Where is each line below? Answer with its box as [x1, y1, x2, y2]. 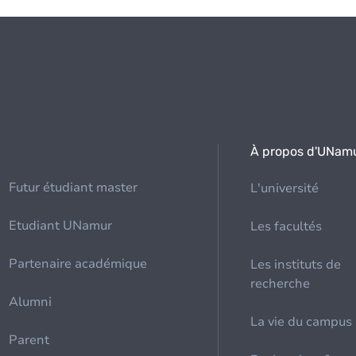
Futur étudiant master [9, 179, 138, 196]
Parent [9, 331, 50, 349]
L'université [250, 180, 319, 197]
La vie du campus [250, 313, 353, 331]
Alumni [9, 293, 52, 311]
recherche [250, 275, 311, 292]
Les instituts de [250, 256, 342, 273]
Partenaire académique [9, 255, 148, 273]
